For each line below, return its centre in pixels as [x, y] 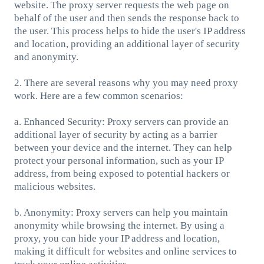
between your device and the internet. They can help [123, 147]
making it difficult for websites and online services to [125, 251]
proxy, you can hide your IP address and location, [117, 238]
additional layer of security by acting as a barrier [115, 134]
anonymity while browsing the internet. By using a [119, 225]
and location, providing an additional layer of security [127, 44]
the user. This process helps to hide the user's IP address [130, 31]
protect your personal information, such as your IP [118, 160]
